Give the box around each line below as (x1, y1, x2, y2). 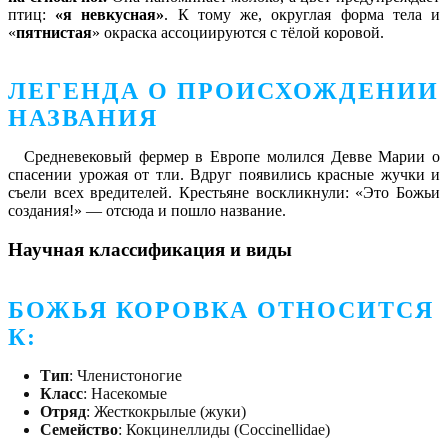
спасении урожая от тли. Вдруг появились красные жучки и (8, 166, 440, 184)
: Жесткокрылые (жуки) (86, 402, 246, 420)
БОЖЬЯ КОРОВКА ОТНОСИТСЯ (8, 296, 434, 323)
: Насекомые (83, 384, 167, 402)
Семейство (40, 420, 118, 438)
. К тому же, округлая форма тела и (164, 6, 441, 24)
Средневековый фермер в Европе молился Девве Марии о (24, 148, 440, 166)
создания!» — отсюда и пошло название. (8, 202, 286, 220)
